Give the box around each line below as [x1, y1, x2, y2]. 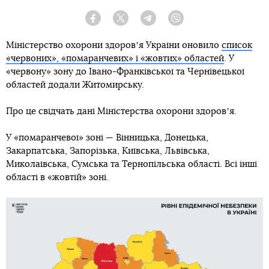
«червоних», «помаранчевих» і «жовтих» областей [6, 54, 224, 64]
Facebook [101, 19, 130, 26]
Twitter [128, 19, 148, 26]
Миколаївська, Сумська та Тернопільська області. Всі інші [6, 160, 257, 169]
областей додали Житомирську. [6, 80, 144, 90]
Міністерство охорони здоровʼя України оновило [6, 41, 222, 50]
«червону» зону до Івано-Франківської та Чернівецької [6, 67, 244, 77]
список [222, 41, 252, 50]
